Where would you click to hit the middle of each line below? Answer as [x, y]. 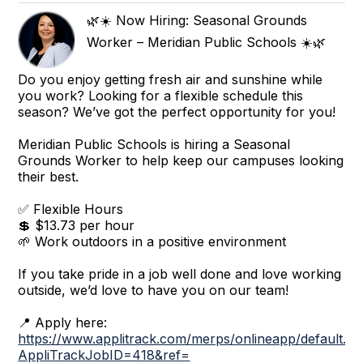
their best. [49, 176]
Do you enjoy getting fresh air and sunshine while [171, 79]
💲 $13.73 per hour [77, 225]
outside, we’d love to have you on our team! [154, 290]
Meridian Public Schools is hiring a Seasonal [154, 144]
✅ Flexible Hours [71, 209]
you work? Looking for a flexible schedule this [161, 95]
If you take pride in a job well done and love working [180, 273]
